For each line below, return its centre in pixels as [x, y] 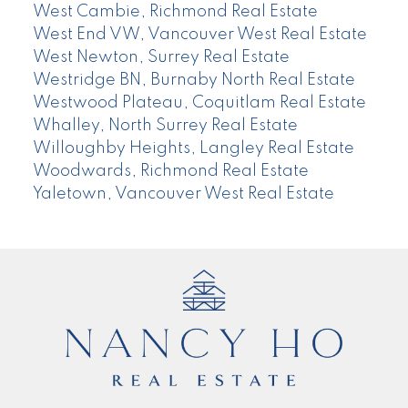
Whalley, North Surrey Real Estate [165, 125]
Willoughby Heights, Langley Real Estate [193, 148]
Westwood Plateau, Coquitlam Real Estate [199, 102]
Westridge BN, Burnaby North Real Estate [194, 80]
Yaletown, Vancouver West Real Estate [183, 194]
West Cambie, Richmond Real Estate [175, 11]
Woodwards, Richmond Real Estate [170, 171]
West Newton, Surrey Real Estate [161, 57]
